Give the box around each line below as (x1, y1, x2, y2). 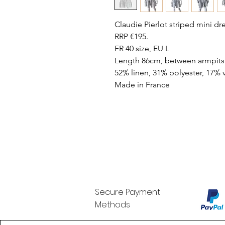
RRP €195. (114, 32, 148, 42)
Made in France (114, 80, 170, 90)
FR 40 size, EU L (114, 44, 169, 54)
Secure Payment (95, 186, 160, 198)
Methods (95, 199, 130, 211)
